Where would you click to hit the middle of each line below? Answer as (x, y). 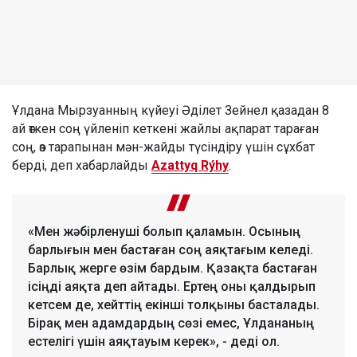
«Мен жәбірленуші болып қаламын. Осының (164, 232)
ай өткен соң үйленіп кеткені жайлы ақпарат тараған (165, 129)
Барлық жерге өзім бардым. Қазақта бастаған (173, 269)
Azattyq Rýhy (190, 166)
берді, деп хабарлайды (82, 166)
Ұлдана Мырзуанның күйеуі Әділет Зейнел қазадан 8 (171, 111)
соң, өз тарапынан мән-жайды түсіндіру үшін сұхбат (163, 147)
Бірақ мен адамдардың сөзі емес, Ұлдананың (171, 324)
